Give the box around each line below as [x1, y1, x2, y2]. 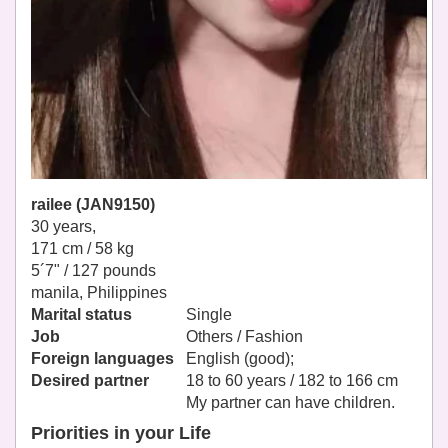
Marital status [31, 306, 132, 324]
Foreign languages [31, 350, 174, 368]
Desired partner [31, 372, 149, 390]
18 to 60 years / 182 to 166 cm [186, 372, 398, 390]
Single [186, 306, 232, 324]
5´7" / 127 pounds [31, 262, 156, 280]
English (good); [186, 350, 298, 368]
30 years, [31, 218, 96, 236]
